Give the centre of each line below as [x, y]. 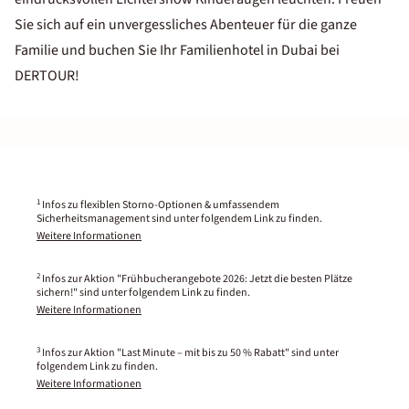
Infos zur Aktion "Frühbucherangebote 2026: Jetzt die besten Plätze [197, 279]
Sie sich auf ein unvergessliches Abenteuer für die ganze [186, 25]
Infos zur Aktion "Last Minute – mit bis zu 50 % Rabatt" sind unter [190, 353]
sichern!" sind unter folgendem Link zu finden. [143, 293]
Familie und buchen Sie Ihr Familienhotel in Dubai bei [177, 50]
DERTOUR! [47, 76]
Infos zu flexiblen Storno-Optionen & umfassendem [161, 205]
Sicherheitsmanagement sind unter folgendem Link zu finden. [179, 219]
